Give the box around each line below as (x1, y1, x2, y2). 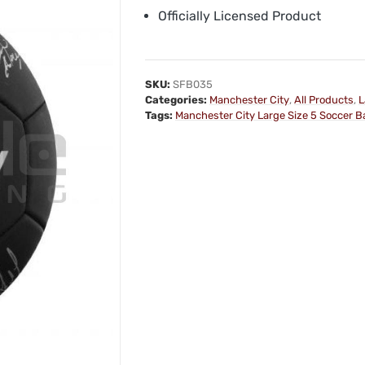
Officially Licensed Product (157, 8, 321, 24)
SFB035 (172, 78, 213, 90)
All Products (293, 94, 354, 106)
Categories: (144, 94, 207, 106)
